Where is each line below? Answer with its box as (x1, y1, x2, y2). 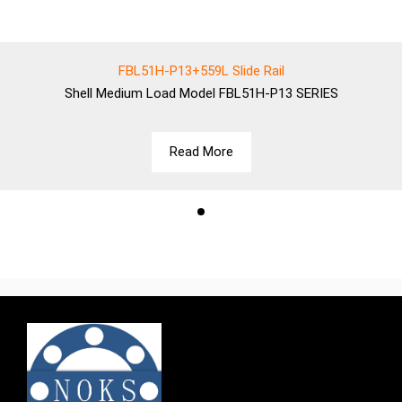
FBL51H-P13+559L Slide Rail (118, 63, 284, 79)
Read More (169, 144, 233, 160)
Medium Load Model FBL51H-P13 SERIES (95, 85, 338, 101)
